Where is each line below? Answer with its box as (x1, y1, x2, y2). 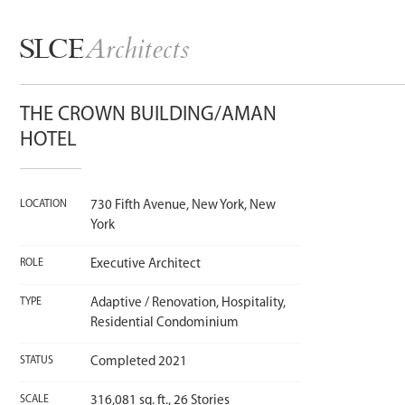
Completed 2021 (89, 355, 187, 369)
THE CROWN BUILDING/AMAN (20, 105, 277, 126)
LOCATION (20, 199, 67, 210)
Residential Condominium (89, 316, 239, 330)
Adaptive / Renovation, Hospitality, (89, 297, 286, 310)
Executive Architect (89, 258, 201, 271)
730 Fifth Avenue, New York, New (89, 199, 276, 212)
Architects (85, 30, 189, 75)
